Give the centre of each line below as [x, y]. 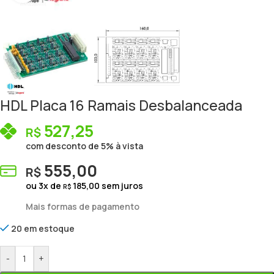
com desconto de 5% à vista [84, 146]
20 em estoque [43, 229]
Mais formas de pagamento [83, 207]
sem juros [121, 186]
